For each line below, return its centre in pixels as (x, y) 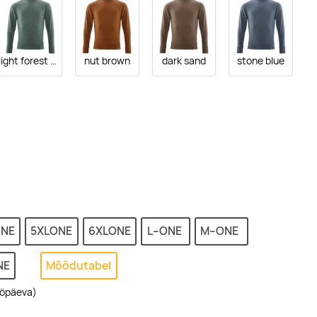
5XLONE (52, 231)
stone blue (261, 60)
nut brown (107, 60)
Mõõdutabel (79, 265)
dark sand (184, 60)
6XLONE (109, 231)
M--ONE (221, 231)
